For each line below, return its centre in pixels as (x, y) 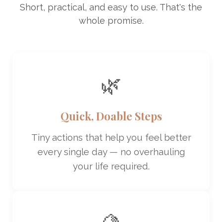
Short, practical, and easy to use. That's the (111, 7)
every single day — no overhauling (111, 151)
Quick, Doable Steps (111, 116)
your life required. (111, 166)
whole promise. (111, 20)
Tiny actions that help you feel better (111, 137)
